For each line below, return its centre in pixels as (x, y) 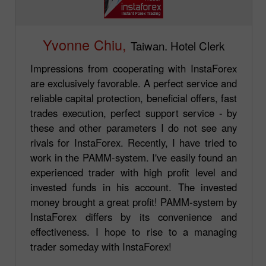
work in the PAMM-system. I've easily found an (134, 157)
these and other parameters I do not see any (134, 127)
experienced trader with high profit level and (134, 172)
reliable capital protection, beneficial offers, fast (134, 98)
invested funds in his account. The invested (134, 187)
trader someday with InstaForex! (101, 246)
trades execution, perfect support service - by (134, 113)
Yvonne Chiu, (85, 44)
